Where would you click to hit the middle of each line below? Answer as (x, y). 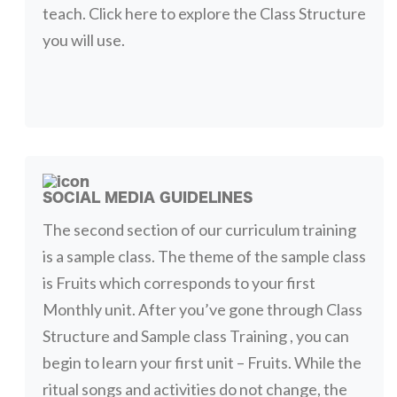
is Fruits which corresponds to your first (179, 283)
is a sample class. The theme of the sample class (204, 257)
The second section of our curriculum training (199, 230)
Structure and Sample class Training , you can (195, 336)
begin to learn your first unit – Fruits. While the (202, 363)
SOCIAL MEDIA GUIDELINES (147, 198)
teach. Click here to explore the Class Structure (204, 13)
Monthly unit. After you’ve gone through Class (202, 310)
